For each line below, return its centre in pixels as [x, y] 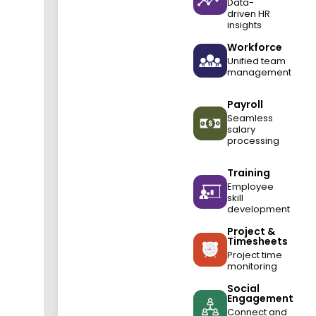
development [259, 209]
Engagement [261, 298]
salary [242, 129]
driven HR [249, 14]
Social [244, 288]
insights [245, 25]
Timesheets [258, 241]
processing [254, 141]
